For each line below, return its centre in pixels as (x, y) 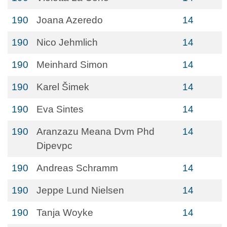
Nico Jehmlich (67, 42)
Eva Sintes (60, 109)
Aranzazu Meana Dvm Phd (96, 131)
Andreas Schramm (77, 168)
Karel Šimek (63, 87)
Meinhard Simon (72, 65)
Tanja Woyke (65, 213)
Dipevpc (54, 146)
